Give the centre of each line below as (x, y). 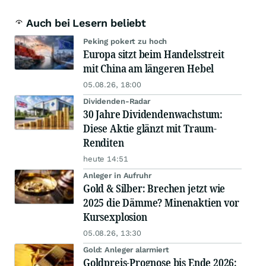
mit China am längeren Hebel (149, 68)
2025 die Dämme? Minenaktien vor (161, 202)
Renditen (104, 142)
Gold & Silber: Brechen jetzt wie (154, 188)
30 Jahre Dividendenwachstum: (153, 114)
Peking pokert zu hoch (125, 41)
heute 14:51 (106, 159)
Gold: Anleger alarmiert (126, 249)
